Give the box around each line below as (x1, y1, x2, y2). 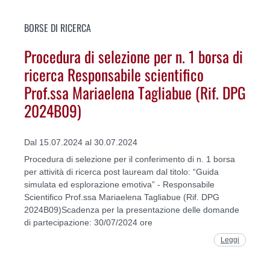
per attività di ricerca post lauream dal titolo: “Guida (24, 166, 219, 177)
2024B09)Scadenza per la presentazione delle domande (24, 204, 239, 215)
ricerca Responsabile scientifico (24, 62, 204, 86)
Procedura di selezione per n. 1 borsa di (24, 44, 243, 67)
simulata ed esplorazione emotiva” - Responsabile (24, 179, 215, 189)
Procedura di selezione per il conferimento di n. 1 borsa (24, 154, 235, 164)
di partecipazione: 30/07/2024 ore (24, 217, 152, 227)
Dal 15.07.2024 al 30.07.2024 (24, 137, 137, 147)
